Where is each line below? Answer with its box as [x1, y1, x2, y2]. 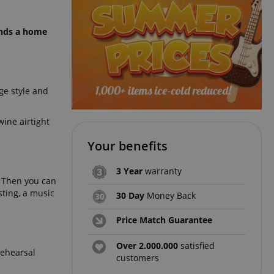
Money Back [144, 190, 196, 202]
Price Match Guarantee [116, 214, 212, 226]
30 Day [116, 190, 144, 202]
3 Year [116, 165, 143, 177]
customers [116, 252, 159, 264]
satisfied [178, 240, 215, 252]
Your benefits [87, 138, 168, 155]
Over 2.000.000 [116, 240, 178, 252]
